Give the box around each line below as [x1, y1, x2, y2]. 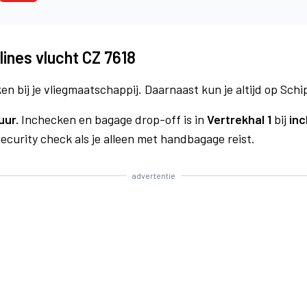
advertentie [132, 171, 175, 180]
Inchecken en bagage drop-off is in [19, 112, 207, 127]
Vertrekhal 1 [207, 112, 271, 127]
